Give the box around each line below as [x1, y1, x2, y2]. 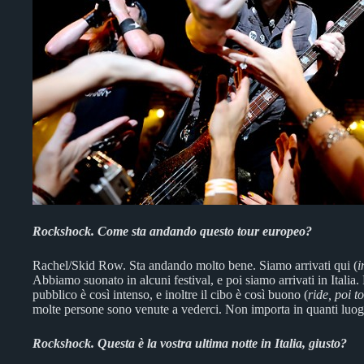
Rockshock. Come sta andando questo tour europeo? [32, 224, 312, 238]
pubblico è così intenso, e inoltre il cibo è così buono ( [32, 288, 308, 301]
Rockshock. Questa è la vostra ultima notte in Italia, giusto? [32, 336, 347, 350]
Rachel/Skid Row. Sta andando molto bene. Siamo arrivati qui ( [32, 258, 357, 272]
